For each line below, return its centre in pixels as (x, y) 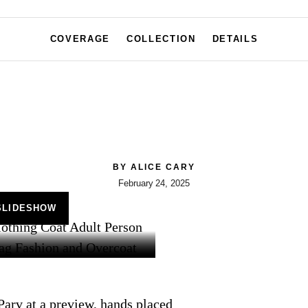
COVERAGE (80, 39)
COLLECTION (161, 39)
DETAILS (235, 39)
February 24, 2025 (154, 183)
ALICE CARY (163, 167)
